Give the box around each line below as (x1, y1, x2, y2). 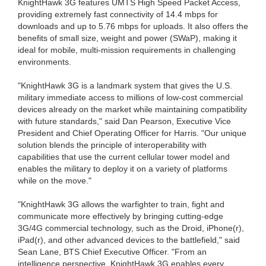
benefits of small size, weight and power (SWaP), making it (18, 33, 237, 43)
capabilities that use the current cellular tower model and (18, 151, 230, 161)
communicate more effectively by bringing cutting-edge (18, 211, 223, 221)
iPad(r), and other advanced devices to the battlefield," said (18, 235, 240, 245)
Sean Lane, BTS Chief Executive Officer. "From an (18, 246, 207, 256)
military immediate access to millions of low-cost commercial (18, 92, 243, 102)
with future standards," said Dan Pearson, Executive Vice (18, 116, 231, 126)
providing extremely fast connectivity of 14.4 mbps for (18, 9, 218, 19)
